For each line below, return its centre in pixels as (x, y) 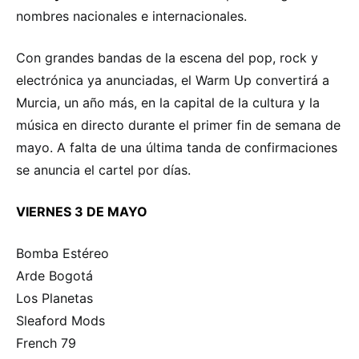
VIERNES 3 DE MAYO (82, 211)
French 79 (46, 343)
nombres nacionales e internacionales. (131, 16)
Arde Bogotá (54, 275)
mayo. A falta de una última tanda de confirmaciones (177, 147)
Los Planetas (54, 298)
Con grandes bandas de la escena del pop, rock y (167, 57)
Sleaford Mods (61, 320)
